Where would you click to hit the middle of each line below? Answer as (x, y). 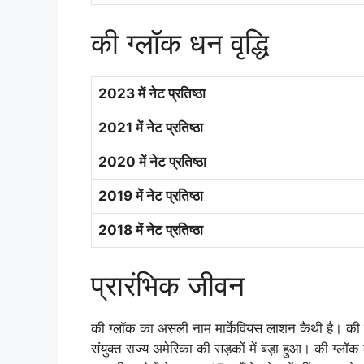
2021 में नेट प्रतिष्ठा (151, 127)
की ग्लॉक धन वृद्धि (180, 43)
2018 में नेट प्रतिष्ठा (151, 230)
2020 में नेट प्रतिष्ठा (152, 161)
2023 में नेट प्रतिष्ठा (152, 93)
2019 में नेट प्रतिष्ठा (151, 195)
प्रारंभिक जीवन (168, 286)
